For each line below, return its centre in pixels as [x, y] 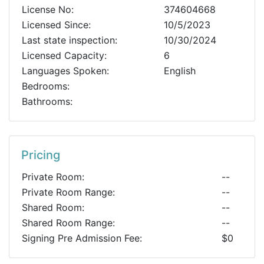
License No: [48, 9]
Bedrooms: [46, 86]
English [180, 71]
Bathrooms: [47, 101]
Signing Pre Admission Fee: [82, 238]
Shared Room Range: [68, 223]
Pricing [41, 155]
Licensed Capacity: [64, 55]
